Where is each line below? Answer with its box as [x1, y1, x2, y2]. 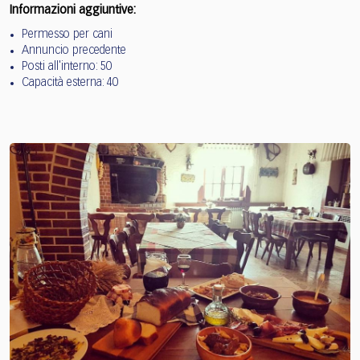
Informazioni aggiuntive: [10, 4, 136, 16]
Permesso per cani [22, 28, 112, 40]
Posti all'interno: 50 [22, 60, 112, 72]
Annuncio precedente [22, 44, 126, 56]
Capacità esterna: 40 [22, 76, 118, 88]
